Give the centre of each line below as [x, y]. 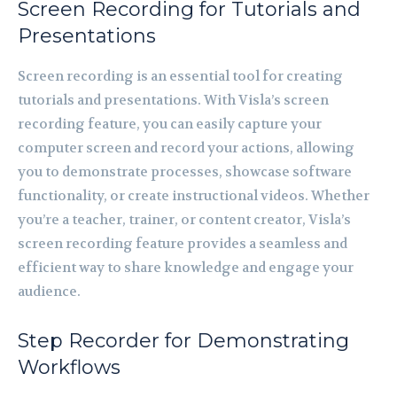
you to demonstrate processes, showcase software [185, 171]
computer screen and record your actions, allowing [186, 148]
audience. [49, 291]
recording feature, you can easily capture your [170, 124]
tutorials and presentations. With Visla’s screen [173, 100]
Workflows [69, 367]
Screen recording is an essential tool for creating [180, 76]
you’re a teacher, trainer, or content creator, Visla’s [184, 219]
